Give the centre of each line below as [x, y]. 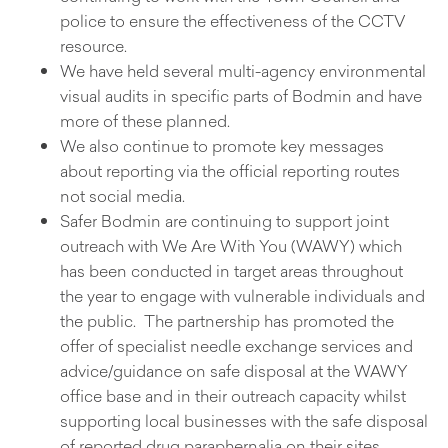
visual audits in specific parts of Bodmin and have [241, 95]
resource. [93, 45]
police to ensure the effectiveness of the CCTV [233, 20]
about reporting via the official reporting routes [230, 170]
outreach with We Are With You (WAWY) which [231, 245]
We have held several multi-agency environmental [243, 70]
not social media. [122, 195]
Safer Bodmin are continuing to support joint [224, 220]
